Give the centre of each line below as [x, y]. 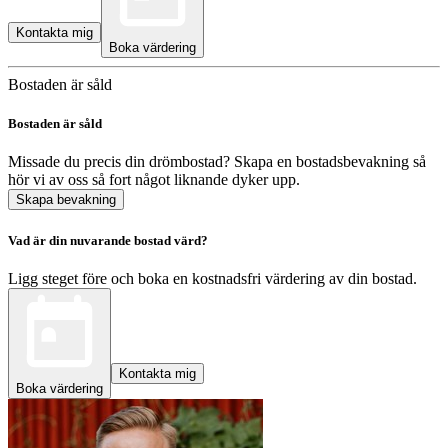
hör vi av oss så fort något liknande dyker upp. [154, 180]
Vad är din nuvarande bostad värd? [108, 240]
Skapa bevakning [66, 200]
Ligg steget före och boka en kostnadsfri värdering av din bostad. [212, 278]
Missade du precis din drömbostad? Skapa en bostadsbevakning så [217, 162]
